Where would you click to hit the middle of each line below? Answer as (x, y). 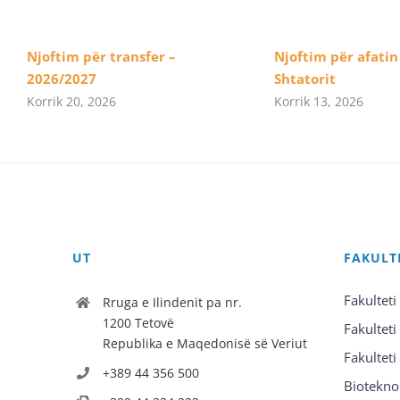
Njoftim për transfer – (101, 57)
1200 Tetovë (138, 323)
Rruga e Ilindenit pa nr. (172, 302)
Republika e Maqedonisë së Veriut (204, 343)
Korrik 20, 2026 (71, 102)
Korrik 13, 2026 (318, 102)
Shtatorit (304, 79)
